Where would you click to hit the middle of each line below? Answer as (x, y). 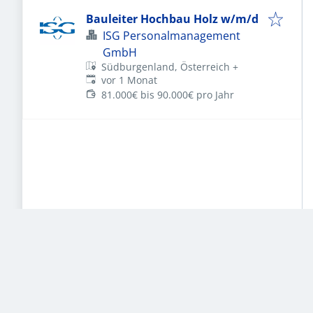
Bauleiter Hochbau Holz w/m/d (172, 19)
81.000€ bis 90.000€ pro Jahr (168, 95)
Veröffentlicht (117, 80)
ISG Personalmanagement (172, 36)
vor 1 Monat (130, 80)
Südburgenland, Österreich (166, 66)
